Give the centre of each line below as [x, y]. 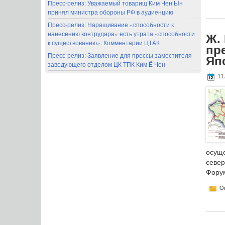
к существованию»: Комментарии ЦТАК [104, 42]
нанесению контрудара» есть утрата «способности [121, 33]
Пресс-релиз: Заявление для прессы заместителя [120, 55]
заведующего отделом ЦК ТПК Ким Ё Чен [106, 64]
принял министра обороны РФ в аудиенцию [110, 12]
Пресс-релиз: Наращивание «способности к [111, 24]
